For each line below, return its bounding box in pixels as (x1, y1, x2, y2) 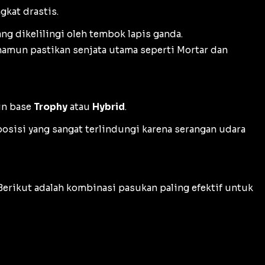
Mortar (177, 44, 208, 56)
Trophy (34, 101, 67, 113)
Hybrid (92, 101, 125, 113)
